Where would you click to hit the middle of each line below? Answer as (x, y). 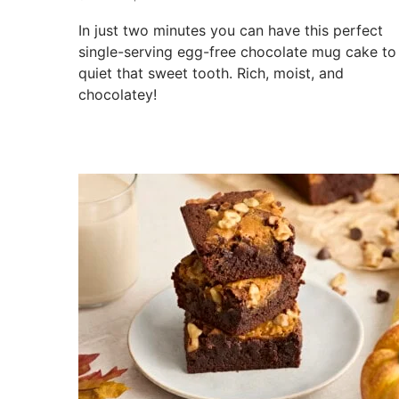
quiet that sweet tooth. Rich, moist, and (211, 73)
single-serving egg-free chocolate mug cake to (237, 52)
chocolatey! (118, 94)
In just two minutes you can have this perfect (231, 30)
